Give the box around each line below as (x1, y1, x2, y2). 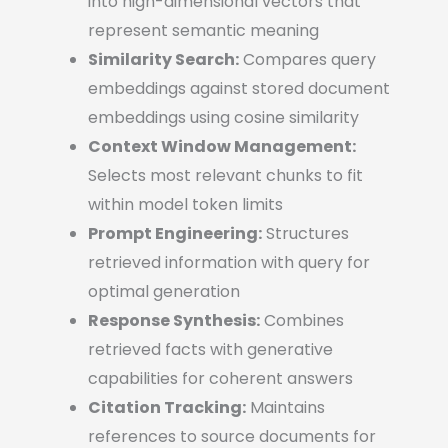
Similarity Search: (88, 47, 239, 71)
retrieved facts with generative (88, 337, 333, 361)
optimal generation (88, 279, 240, 303)
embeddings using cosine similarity (88, 105, 359, 129)
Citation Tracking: (88, 395, 246, 419)
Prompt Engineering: (88, 221, 262, 245)
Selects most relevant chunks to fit (88, 163, 363, 187)
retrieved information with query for (88, 250, 370, 274)
